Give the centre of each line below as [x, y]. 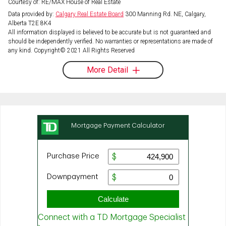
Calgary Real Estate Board [90, 14]
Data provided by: [32, 14]
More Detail [107, 70]
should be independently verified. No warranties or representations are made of [110, 41]
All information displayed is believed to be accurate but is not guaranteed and [109, 32]
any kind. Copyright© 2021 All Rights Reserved [71, 50]
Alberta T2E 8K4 [30, 23]
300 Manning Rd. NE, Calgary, [165, 14]
